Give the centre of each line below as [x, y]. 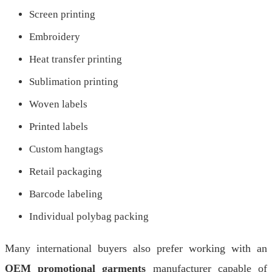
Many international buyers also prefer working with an [136, 248]
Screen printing [62, 14]
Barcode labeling [66, 194]
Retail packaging [66, 172]
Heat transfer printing [76, 59]
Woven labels [58, 104]
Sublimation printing [74, 82]
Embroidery [55, 37]
